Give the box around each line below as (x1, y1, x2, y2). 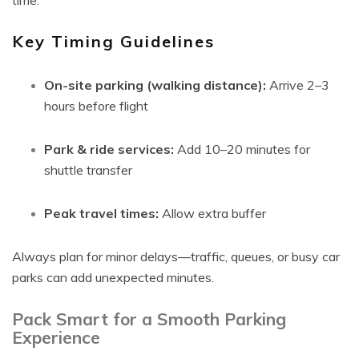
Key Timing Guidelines (12, 31, 215, 51)
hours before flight (44, 98, 148, 114)
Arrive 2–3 (266, 77, 329, 93)
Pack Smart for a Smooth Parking (12, 309, 286, 329)
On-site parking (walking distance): (44, 77, 266, 93)
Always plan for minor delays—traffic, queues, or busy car (12, 248, 340, 264)
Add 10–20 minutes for (174, 141, 310, 157)
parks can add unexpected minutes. (12, 269, 214, 285)
